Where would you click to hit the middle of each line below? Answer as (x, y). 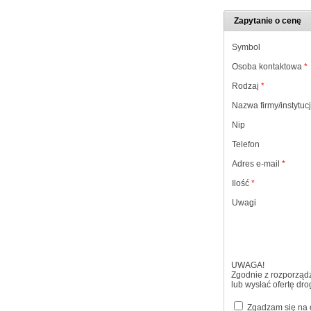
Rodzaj (246, 86)
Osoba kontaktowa (268, 67)
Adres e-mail (257, 164)
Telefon (246, 144)
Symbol (246, 47)
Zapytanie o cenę (268, 21)
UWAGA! (248, 265)
